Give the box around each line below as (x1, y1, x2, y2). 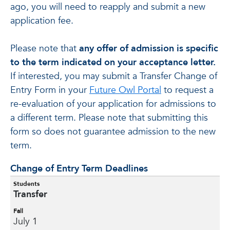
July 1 (13, 215, 37, 228)
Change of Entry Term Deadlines (10, 162, 148, 175)
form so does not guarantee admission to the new (10, 125, 216, 138)
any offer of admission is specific (79, 42, 218, 55)
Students (13, 180, 40, 188)
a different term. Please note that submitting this (10, 111, 208, 124)
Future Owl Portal (89, 84, 161, 97)
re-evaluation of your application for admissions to (10, 98, 216, 110)
